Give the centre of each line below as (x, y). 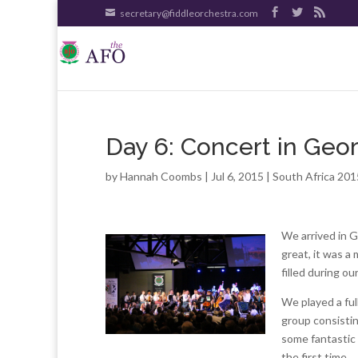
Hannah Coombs (161, 176)
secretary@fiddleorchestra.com (188, 13)
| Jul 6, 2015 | (237, 176)
